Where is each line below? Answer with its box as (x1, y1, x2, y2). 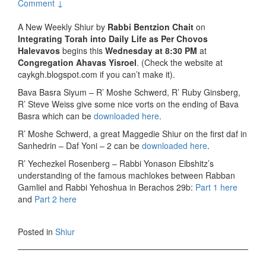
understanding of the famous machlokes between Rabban (18, 169, 235, 182)
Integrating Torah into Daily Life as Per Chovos (18, 33, 208, 45)
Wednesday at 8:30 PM (105, 45, 197, 57)
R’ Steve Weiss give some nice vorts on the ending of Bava (18, 98, 239, 110)
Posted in (18, 226, 55, 238)
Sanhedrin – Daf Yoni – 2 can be (18, 140, 142, 152)
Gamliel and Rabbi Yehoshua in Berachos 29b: (18, 181, 193, 194)
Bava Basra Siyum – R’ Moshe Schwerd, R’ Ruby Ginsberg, (18, 86, 240, 99)
